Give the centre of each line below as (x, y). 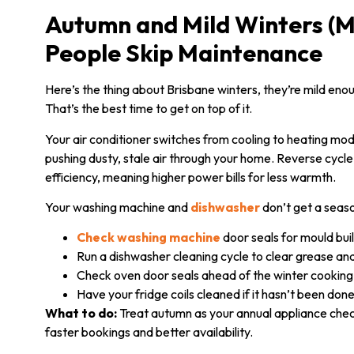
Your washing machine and (118, 207)
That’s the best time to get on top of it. (149, 109)
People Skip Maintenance (184, 53)
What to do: (81, 313)
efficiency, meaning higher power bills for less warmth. (190, 177)
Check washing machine (149, 237)
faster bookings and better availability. (149, 332)
